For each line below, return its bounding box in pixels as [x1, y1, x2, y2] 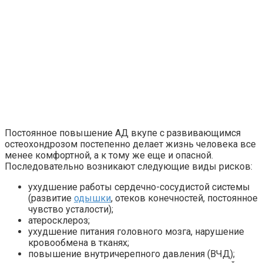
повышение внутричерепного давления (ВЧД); [28, 248, 235, 260]
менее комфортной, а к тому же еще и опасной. [5, 150, 213, 161]
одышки [74, 193, 111, 204]
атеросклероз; [28, 215, 90, 227]
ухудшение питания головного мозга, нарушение [28, 226, 244, 238]
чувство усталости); [28, 204, 113, 215]
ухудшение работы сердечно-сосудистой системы [28, 181, 250, 193]
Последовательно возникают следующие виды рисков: [5, 161, 252, 173]
